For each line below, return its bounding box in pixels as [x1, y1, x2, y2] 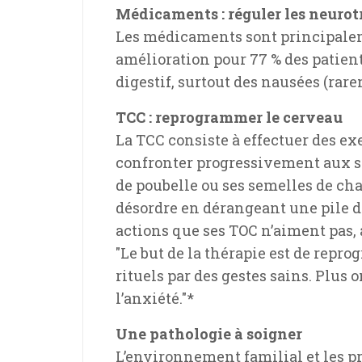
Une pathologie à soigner [116, 324, 302, 344]
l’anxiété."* [116, 288, 194, 309]
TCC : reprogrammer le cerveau [116, 107, 343, 128]
